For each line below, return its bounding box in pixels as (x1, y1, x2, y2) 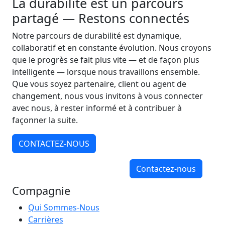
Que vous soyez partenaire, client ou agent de (12, 78, 186, 89)
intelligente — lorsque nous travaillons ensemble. (12, 66, 200, 77)
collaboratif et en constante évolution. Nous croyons (12, 42, 211, 53)
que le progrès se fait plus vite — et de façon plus (12, 54, 199, 65)
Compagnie (12, 183, 70, 198)
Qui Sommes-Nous (28, 202, 99, 213)
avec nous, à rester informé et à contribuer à (12, 102, 182, 114)
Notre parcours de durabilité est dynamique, (12, 30, 181, 41)
